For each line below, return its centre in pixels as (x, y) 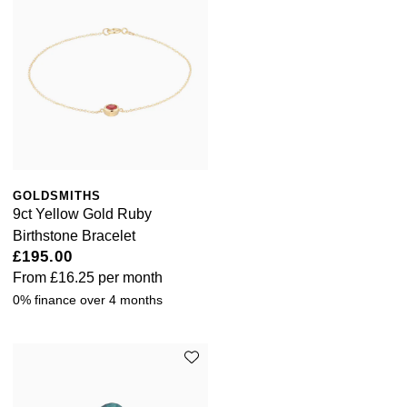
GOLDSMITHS (57, 195)
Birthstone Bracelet (74, 235)
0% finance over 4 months (88, 299)
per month (129, 277)
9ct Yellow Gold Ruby (82, 213)
